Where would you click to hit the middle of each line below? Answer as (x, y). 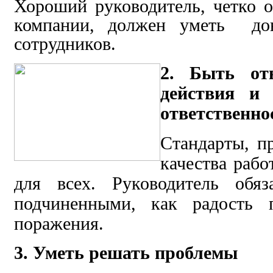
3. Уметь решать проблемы (126, 253)
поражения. (59, 223)
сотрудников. (65, 44)
